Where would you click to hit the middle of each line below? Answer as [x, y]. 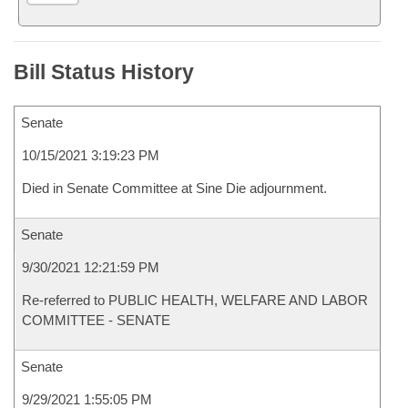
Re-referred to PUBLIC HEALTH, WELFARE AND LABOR [195, 300]
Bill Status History [104, 72]
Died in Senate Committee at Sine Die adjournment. [174, 188]
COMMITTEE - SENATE [96, 320]
